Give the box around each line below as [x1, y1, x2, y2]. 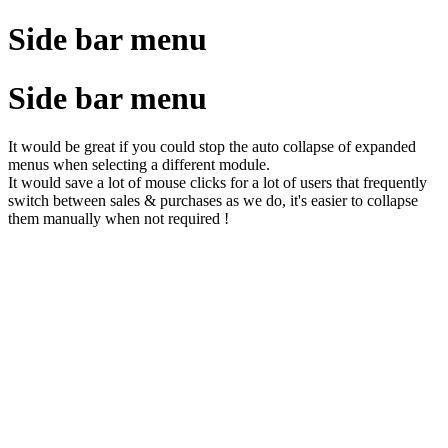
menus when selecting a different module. [8, 156, 270, 174]
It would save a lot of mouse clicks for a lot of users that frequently [8, 174, 427, 192]
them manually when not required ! [8, 210, 229, 228]
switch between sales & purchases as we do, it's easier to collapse [8, 192, 418, 210]
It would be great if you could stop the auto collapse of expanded [8, 138, 416, 156]
